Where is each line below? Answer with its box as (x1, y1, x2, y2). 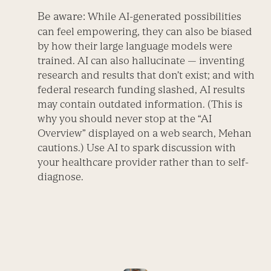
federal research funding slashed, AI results (38, 83, 246, 96)
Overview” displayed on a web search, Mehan (38, 127, 252, 140)
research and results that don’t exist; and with (38, 69, 255, 82)
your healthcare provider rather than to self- (38, 156, 249, 169)
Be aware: (38, 10, 86, 23)
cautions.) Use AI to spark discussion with (38, 142, 237, 154)
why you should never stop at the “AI (38, 113, 212, 125)
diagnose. (38, 171, 84, 183)
